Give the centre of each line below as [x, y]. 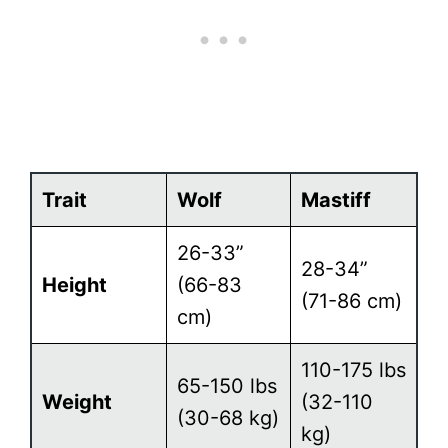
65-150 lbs [227, 385]
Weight [77, 401]
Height [74, 284]
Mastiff [336, 199]
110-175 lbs [353, 369]
